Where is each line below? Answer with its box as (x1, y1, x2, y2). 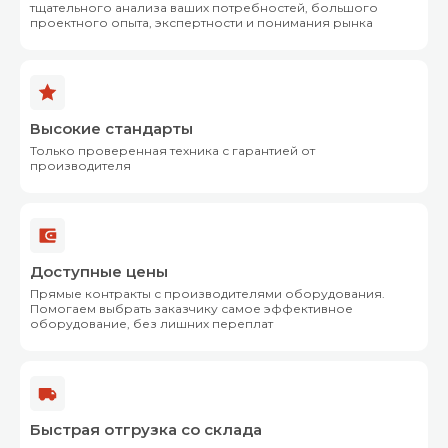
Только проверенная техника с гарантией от (30, 143, 315, 159)
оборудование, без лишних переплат (30, 316, 273, 332)
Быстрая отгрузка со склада (30, 420, 262, 440)
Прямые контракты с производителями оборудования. (30, 286, 385, 302)
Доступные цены (30, 262, 168, 282)
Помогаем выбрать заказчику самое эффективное (30, 301, 353, 317)
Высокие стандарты (30, 119, 193, 139)
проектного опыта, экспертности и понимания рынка (30, 15, 373, 31)
